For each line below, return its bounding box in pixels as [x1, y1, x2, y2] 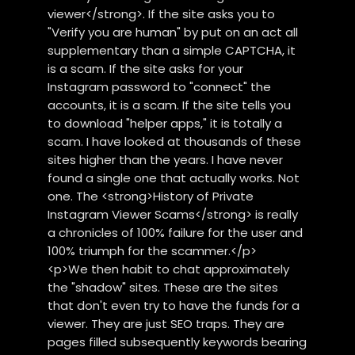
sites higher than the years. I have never [48, 151, 284, 168]
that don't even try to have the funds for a [48, 296, 300, 314]
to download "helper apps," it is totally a [48, 114, 283, 132]
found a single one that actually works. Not [48, 169, 300, 186]
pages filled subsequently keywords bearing [48, 333, 307, 350]
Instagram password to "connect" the [48, 78, 272, 95]
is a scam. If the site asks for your [48, 59, 244, 77]
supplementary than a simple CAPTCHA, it [48, 41, 296, 59]
